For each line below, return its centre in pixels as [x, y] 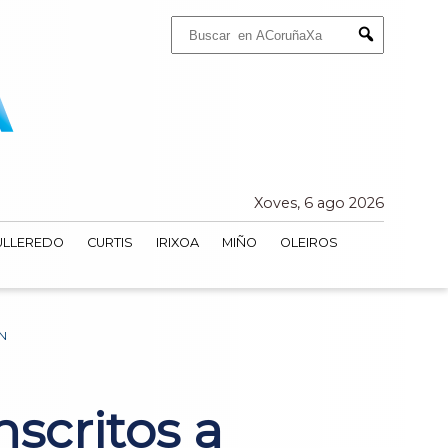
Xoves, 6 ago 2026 [319, 203]
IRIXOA [177, 243]
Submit [386, 52]
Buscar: [189, 22]
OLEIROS [308, 243]
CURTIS [109, 243]
